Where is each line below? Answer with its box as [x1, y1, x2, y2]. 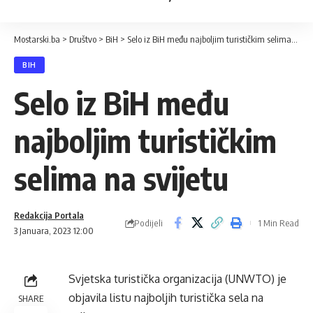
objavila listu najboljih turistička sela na [68, 291, 263, 305]
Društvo [69, 34, 96, 45]
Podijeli [134, 217, 163, 228]
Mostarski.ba [14, 34, 60, 45]
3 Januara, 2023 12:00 [14, 225, 94, 236]
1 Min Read [258, 217, 299, 228]
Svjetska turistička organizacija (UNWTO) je [68, 272, 286, 286]
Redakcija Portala [14, 210, 84, 221]
